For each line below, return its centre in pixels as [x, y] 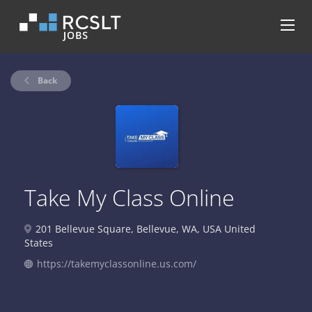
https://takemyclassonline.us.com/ [117, 264]
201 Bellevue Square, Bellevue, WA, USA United [144, 229]
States [39, 243]
